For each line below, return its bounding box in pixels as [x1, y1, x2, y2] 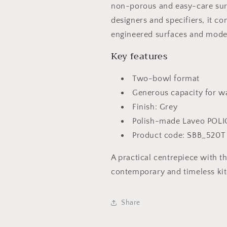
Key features [111, 48, 168, 64]
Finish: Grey [132, 102, 178, 111]
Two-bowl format [132, 74, 200, 83]
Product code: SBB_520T [132, 131, 226, 140]
